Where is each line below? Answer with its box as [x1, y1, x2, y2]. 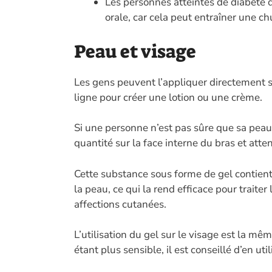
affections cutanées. [74, 197, 166, 211]
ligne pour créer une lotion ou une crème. [74, 90, 262, 104]
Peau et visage [74, 39, 196, 64]
